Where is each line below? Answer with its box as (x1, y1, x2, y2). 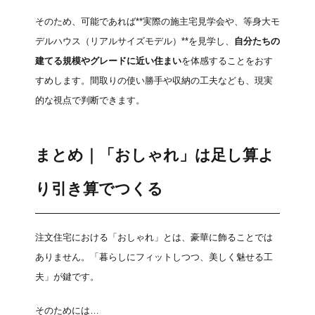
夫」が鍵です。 (35, 271, 99, 282)
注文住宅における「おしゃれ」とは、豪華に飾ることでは (35, 231, 273, 243)
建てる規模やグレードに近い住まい (35, 55, 181, 66)
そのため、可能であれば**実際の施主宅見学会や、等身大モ (35, 15, 280, 27)
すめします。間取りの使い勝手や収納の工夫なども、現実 (35, 75, 273, 86)
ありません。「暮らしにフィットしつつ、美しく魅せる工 (35, 251, 273, 262)
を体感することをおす (181, 55, 273, 66)
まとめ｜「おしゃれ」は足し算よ (35, 146, 274, 164)
